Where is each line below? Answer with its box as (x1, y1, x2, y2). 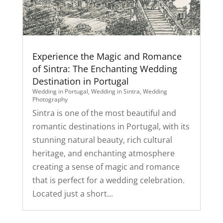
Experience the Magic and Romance (32, 50, 182, 63)
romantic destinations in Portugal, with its (32, 121, 190, 132)
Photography (32, 95, 68, 104)
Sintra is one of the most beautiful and (32, 108, 176, 119)
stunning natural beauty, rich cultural (32, 134, 172, 146)
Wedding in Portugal (32, 87, 88, 96)
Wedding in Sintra (91, 87, 140, 96)
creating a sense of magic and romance (32, 161, 180, 173)
